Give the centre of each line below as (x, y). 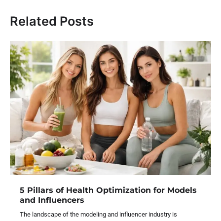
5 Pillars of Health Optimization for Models (108, 190)
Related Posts (52, 21)
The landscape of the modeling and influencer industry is (98, 215)
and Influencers (52, 200)
